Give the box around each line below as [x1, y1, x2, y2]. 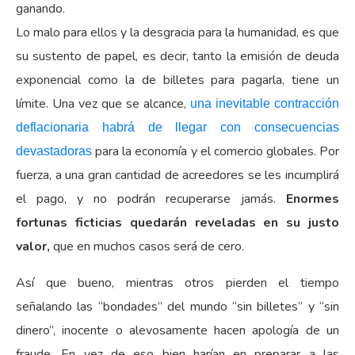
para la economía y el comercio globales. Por [95, 142, 339, 160]
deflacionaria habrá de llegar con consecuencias [16, 120, 339, 134]
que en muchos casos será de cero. [50, 237, 244, 255]
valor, [16, 237, 50, 255]
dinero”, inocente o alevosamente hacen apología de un [16, 321, 339, 339]
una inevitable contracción [190, 96, 339, 110]
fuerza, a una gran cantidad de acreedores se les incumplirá [16, 166, 339, 184]
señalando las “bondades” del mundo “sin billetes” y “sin [16, 297, 339, 315]
